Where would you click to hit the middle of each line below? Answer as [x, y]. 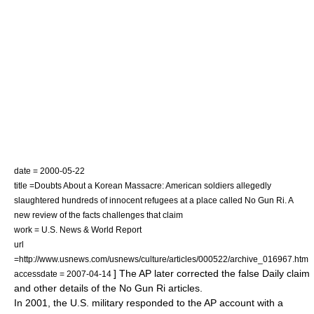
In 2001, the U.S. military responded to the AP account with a [149, 303]
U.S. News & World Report [91, 230]
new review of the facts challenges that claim [98, 215]
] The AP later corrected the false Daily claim [212, 273]
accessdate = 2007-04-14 [64, 274]
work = [28, 230]
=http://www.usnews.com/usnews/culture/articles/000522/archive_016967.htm [161, 259]
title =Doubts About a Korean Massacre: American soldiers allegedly [143, 185]
